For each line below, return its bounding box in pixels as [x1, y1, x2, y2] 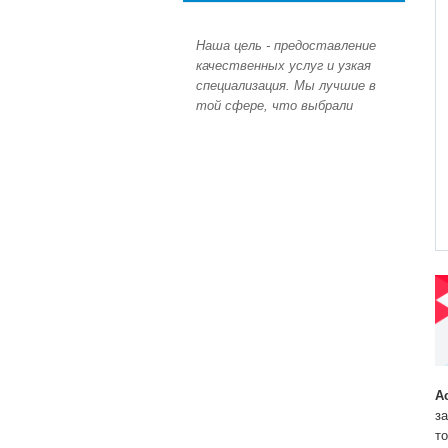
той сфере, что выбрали [196, 98, 353, 114]
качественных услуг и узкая [196, 58, 371, 74]
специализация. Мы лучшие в [196, 78, 376, 94]
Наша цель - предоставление [196, 38, 376, 54]
